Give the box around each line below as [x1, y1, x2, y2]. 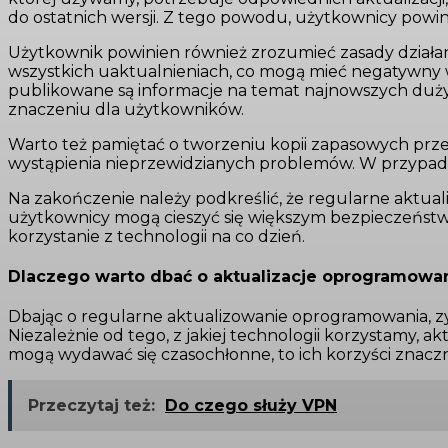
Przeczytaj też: [28, 396, 155, 416]
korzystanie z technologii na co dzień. [8, 226, 305, 246]
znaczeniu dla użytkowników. [8, 99, 244, 119]
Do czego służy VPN [165, 396, 337, 416]
